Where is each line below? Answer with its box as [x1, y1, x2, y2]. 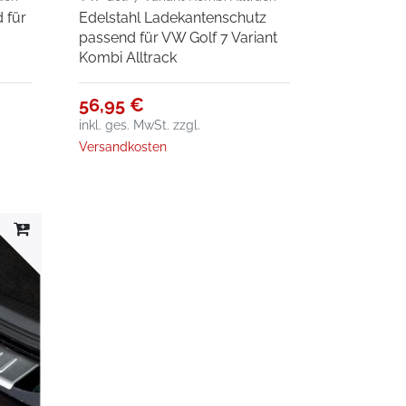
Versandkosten [79, 139, 168, 154]
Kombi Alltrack [79, 48, 178, 66]
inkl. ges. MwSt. [79, 117, 170, 132]
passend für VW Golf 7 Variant [79, 28, 278, 46]
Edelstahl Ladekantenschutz [79, 8, 267, 26]
